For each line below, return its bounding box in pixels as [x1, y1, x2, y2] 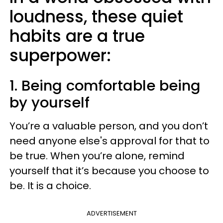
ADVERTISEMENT [86, 209, 137, 218]
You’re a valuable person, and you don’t [9, 119, 208, 133]
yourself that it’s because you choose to [9, 164, 209, 178]
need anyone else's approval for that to [9, 134, 210, 148]
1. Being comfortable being [9, 76, 201, 96]
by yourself [9, 93, 90, 112]
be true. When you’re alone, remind [9, 149, 185, 163]
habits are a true [9, 24, 145, 48]
